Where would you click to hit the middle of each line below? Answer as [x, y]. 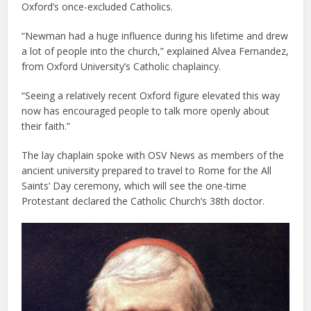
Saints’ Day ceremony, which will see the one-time [134, 186]
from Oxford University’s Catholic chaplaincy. [121, 67]
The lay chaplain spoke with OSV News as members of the [153, 155]
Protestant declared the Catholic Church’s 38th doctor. [143, 201]
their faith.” [46, 126]
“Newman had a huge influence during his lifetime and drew [155, 36]
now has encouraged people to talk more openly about [146, 111]
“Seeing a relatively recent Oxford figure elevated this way [151, 96]
